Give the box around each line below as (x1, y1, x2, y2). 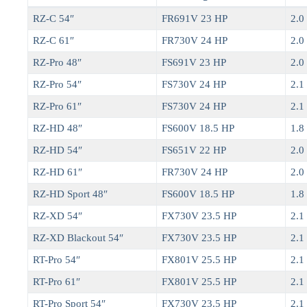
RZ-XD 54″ (33, 210, 83, 222)
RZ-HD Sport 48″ (33, 188, 108, 200)
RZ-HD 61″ (33, 167, 83, 178)
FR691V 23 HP (162, 13, 228, 25)
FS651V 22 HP (162, 145, 227, 156)
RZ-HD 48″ (33, 123, 83, 134)
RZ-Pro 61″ (33, 101, 82, 112)
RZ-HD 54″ (33, 145, 83, 156)
